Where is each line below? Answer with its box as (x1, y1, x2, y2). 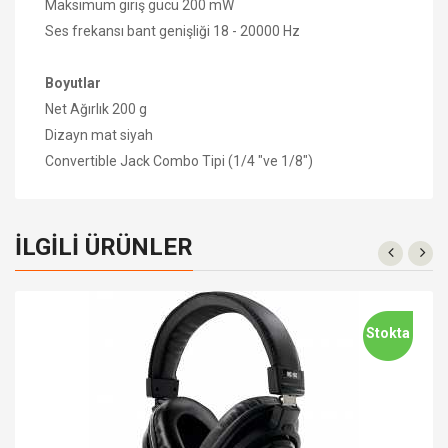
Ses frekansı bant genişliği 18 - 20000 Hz (45, 22, 300, 39)
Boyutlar (45, 74, 101, 91)
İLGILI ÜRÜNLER (15, 232, 193, 261)
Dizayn (45, 126, 91, 143)
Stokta (366, 324, 410, 341)
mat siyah (91, 126, 153, 143)
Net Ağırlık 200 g (45, 100, 147, 117)
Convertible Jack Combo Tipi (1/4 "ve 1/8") (45, 152, 313, 169)
